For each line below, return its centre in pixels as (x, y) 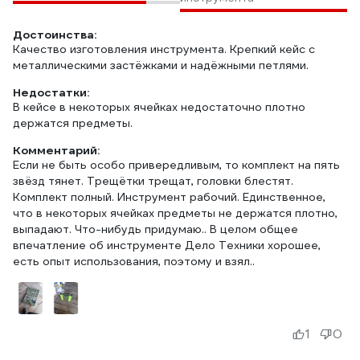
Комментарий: (56, 150)
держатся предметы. (73, 123)
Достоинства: (55, 35)
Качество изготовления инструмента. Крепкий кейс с (164, 49)
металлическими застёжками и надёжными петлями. (161, 65)
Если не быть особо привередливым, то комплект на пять (176, 165)
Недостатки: (51, 92)
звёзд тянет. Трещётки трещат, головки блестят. (153, 181)
